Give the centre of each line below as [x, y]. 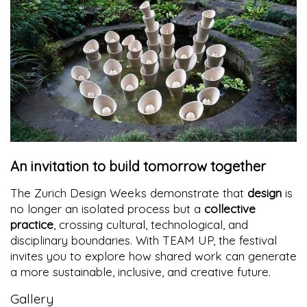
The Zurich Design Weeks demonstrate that [129, 193]
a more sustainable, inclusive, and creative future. [140, 272]
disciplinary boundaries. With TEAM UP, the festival [144, 241]
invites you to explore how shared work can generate [153, 256]
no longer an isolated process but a [107, 209]
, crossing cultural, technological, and [151, 225]
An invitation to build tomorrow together [138, 167]
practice [32, 225]
